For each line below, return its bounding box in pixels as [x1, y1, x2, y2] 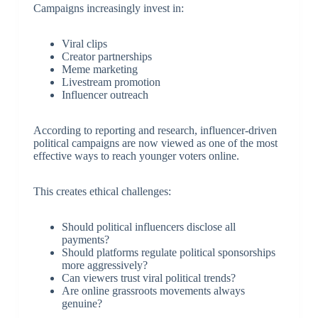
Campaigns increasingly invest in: [33, 2, 184, 15]
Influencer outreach [61, 89, 148, 102]
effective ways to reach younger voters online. [33, 150, 239, 163]
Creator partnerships [61, 50, 152, 63]
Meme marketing [61, 63, 138, 76]
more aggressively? [61, 259, 148, 272]
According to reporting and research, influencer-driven [33, 124, 277, 137]
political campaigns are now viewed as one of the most [33, 137, 278, 150]
